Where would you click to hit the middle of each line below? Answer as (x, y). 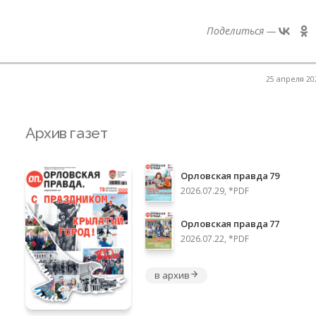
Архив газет (67, 133)
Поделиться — (241, 31)
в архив (172, 275)
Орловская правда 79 (230, 175)
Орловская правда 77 (230, 223)
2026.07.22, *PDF (215, 238)
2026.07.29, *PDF (215, 190)
